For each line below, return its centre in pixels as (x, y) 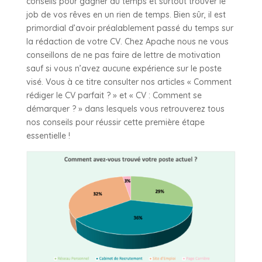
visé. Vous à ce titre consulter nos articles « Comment (129, 82)
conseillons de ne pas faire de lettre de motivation (123, 55)
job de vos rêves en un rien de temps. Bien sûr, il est (126, 15)
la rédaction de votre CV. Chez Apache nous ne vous (127, 42)
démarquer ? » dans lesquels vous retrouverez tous (125, 109)
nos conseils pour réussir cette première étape (115, 122)
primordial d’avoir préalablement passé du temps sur (130, 28)
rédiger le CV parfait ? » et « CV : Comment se (114, 95)
